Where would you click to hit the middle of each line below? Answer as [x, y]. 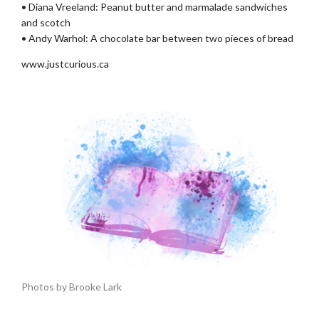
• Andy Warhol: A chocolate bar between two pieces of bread [157, 38]
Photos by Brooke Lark [72, 287]
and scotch [46, 22]
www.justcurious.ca [65, 63]
